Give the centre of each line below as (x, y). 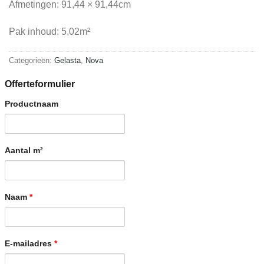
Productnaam (31, 104)
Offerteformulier (39, 84)
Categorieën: (32, 60)
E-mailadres (29, 244)
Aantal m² (24, 151)
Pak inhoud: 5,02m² (49, 31)
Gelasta (67, 60)
